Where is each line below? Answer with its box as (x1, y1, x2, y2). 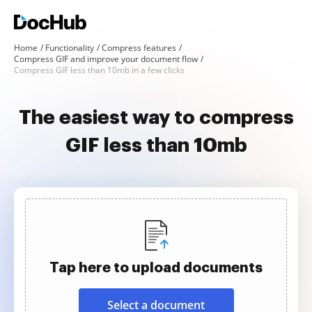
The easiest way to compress (18, 108, 294, 127)
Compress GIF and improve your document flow (14, 53, 198, 65)
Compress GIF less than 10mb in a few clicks (14, 64, 185, 76)
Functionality (45, 42, 94, 54)
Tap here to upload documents (49, 260, 263, 274)
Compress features (102, 42, 176, 54)
